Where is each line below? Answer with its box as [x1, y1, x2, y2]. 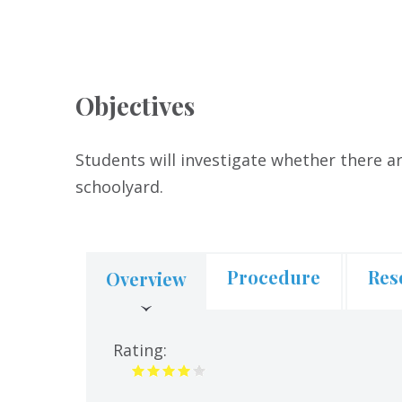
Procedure [227, 264, 320, 289]
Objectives [75, 88, 195, 122]
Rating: [113, 338, 167, 361]
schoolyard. [75, 175, 177, 197]
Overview [106, 266, 187, 291]
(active [146, 294, 203, 319]
